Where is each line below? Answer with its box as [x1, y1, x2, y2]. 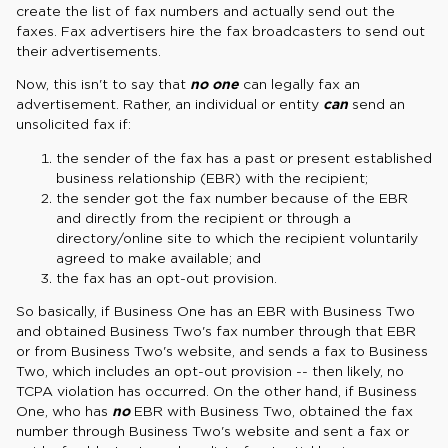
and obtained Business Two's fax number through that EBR [16, 323, 416, 340]
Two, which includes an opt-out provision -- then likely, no [16, 363, 404, 380]
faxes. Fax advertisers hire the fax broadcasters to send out [16, 23, 425, 40]
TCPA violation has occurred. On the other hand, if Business [16, 383, 417, 400]
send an [348, 96, 405, 113]
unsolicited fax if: [16, 116, 131, 133]
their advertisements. [16, 43, 161, 60]
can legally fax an [239, 76, 360, 93]
